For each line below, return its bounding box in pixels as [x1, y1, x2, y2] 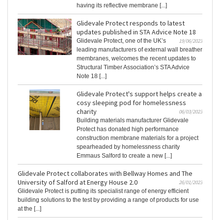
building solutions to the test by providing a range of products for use [18, 196, 199, 204]
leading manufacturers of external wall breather [77, 46, 202, 54]
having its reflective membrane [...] [77, 2, 167, 9]
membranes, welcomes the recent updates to [77, 55, 196, 62]
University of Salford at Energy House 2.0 [18, 178, 137, 187]
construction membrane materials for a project [77, 135, 198, 142]
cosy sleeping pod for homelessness [77, 98, 186, 108]
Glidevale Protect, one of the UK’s [77, 37, 166, 45]
